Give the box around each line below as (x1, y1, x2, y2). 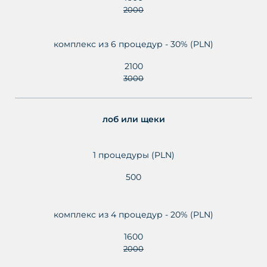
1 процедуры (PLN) (92, 149, 175, 160)
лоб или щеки (102, 113, 165, 125)
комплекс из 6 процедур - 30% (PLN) (54, 38, 213, 49)
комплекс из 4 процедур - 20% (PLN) (54, 209, 213, 220)
